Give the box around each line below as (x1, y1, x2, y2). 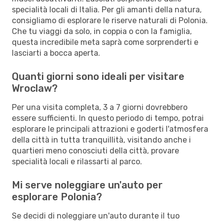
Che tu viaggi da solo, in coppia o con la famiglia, (12, 26, 192, 36)
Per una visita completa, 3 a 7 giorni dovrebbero (12, 102, 187, 112)
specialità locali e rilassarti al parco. (12, 156, 142, 166)
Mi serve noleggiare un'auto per (12, 179, 163, 191)
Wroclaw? (12, 82, 58, 94)
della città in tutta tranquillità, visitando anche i (12, 135, 191, 145)
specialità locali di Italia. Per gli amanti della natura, (12, 4, 202, 14)
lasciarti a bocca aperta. (12, 48, 100, 58)
